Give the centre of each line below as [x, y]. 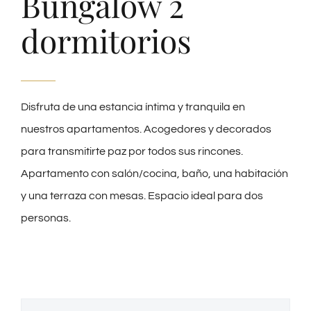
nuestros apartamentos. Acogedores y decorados [146, 129]
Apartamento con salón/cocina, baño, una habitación [154, 173]
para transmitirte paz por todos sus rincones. [133, 151]
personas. [46, 218]
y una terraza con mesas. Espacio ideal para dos [142, 195]
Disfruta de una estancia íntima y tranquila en [133, 107]
